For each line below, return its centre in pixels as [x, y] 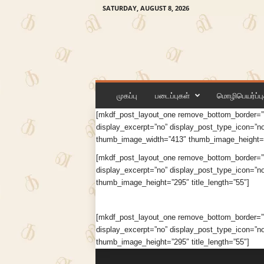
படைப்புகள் [172, 95]
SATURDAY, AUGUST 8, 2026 [146, 8]
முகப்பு [127, 95]
